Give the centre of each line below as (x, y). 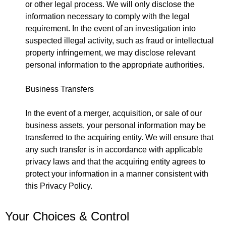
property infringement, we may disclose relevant (110, 53)
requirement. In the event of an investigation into (110, 29)
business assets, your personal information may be (116, 126)
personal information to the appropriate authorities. (115, 65)
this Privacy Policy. (59, 186)
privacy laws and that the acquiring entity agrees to (115, 162)
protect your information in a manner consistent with (117, 174)
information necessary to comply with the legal (107, 17)
